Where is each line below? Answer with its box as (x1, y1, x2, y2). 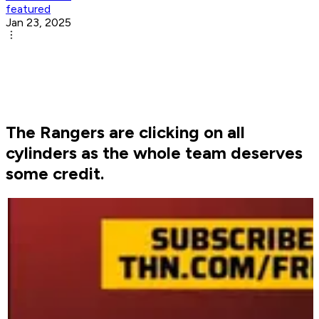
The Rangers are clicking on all (6, 122, 245, 143)
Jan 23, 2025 (6, 16, 71, 30)
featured (6, 2, 51, 16)
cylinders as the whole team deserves (6, 142, 303, 164)
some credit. (6, 163, 104, 184)
